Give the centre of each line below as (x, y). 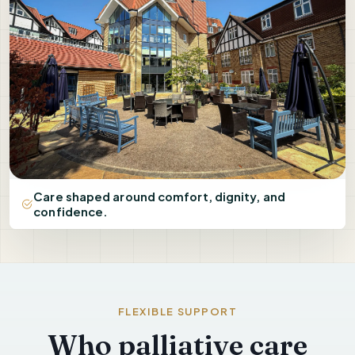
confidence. (71, 211)
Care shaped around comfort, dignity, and (159, 196)
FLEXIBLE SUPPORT (177, 311)
